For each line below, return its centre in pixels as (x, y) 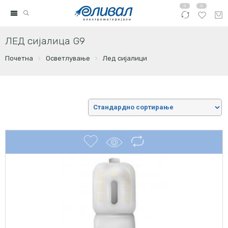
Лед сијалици (125, 58)
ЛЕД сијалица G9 (45, 41)
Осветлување (68, 58)
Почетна (19, 58)
